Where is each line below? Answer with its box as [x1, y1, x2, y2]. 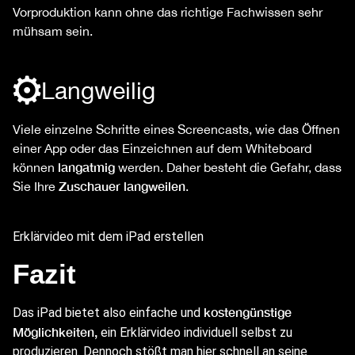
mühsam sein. [13, 23, 93, 38]
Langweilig [41, 75, 155, 104]
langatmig [58, 158, 115, 174]
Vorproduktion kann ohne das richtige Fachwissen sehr [13, 4, 323, 19]
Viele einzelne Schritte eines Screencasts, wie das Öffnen [13, 121, 340, 136]
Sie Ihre [13, 178, 59, 193]
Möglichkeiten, [13, 324, 97, 340]
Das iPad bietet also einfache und [13, 305, 200, 321]
